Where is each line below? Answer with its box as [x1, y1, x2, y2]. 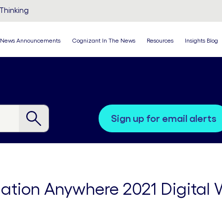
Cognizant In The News [72, 37, 135, 44]
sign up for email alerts [117, 113, 217, 124]
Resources [147, 37, 173, 44]
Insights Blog [185, 37, 218, 44]
